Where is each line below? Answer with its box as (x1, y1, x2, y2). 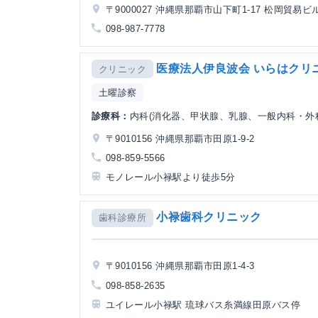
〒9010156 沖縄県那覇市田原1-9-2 (106, 133, 255, 145)
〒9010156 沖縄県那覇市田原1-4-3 (106, 261, 255, 272)
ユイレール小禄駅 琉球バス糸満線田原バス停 (106, 299, 301, 310)
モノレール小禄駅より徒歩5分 (106, 172, 236, 183)
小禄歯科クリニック (156, 211, 262, 224)
